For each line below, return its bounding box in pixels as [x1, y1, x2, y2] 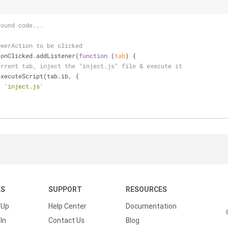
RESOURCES [126, 185, 167, 194]
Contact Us [48, 216, 84, 225]
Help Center [48, 202, 87, 211]
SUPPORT [48, 185, 82, 194]
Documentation [126, 202, 177, 211]
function [79, 51, 107, 60]
